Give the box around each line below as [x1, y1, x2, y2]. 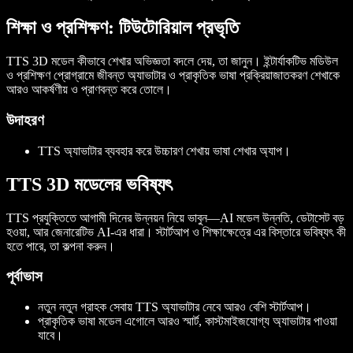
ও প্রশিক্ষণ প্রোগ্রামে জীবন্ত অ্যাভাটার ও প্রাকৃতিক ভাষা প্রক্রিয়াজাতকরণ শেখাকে [6, 69, 340, 83]
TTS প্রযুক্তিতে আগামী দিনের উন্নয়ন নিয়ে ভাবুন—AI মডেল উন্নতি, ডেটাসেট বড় [6, 210, 344, 225]
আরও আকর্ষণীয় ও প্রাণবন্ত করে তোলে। [6, 83, 172, 97]
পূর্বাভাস [6, 268, 43, 285]
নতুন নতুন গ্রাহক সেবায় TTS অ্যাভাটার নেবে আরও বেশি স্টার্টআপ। [38, 299, 311, 314]
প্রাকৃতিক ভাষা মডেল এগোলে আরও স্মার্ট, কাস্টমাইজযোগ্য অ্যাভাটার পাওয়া [38, 314, 337, 328]
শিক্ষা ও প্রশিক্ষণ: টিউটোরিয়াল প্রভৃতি [6, 17, 239, 39]
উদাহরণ [6, 112, 44, 129]
